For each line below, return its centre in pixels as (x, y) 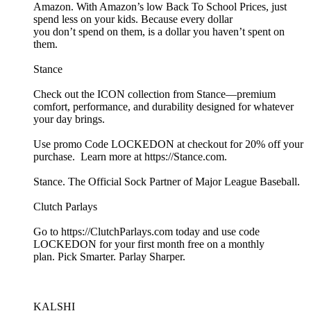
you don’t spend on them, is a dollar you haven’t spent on (159, 32)
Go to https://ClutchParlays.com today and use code (146, 232)
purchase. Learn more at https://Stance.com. (130, 157)
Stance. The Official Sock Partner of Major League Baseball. (167, 182)
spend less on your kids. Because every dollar (133, 19)
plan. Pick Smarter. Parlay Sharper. (111, 257)
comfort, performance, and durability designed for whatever (163, 107)
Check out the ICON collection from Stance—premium (154, 94)
